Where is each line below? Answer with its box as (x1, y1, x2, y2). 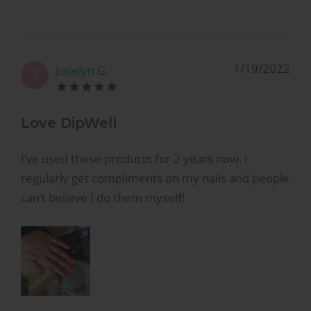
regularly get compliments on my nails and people (21, 169, 289, 186)
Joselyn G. (56, 62, 108, 78)
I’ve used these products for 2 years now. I (21, 150, 248, 167)
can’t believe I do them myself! (21, 189, 185, 205)
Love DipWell (21, 115, 117, 132)
